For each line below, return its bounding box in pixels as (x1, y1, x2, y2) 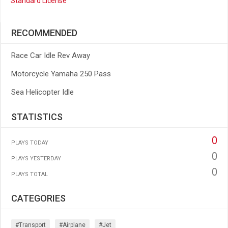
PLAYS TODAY (11, 139, 48, 146)
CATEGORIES (11, 193, 66, 204)
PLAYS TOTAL (11, 171, 48, 178)
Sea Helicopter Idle (11, 88, 74, 97)
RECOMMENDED (11, 27, 77, 38)
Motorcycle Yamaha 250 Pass (11, 69, 111, 78)
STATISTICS (11, 111, 63, 122)
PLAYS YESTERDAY (11, 155, 61, 162)
